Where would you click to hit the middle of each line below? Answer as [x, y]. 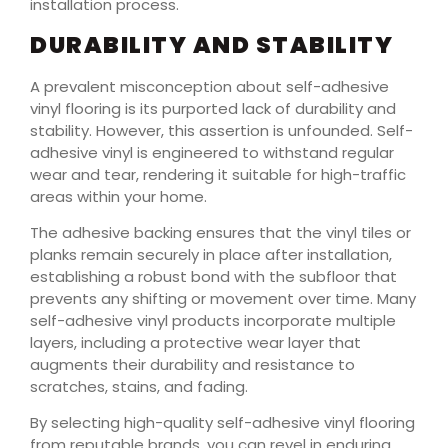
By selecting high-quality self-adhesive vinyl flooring [222, 423]
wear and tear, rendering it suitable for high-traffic [218, 174]
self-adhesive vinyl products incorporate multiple [213, 321]
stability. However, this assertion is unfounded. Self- [221, 130]
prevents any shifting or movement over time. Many [223, 299]
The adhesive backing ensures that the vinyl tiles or [220, 233]
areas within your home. [118, 196]
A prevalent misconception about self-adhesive [209, 86]
